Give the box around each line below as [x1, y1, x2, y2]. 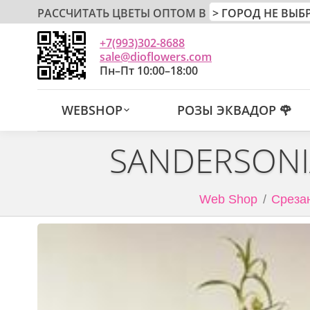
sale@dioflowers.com [100, 48, 212, 64]
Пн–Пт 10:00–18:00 [100, 62, 198, 78]
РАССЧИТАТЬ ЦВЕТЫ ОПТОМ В [37, 6, 206, 21]
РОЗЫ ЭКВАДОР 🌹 [177, 102, 293, 118]
